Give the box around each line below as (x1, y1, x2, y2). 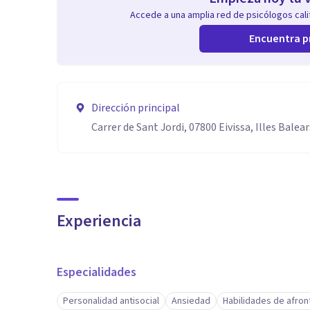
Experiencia (57, 209, 141, 233)
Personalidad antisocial (63, 294, 159, 308)
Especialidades (57, 264, 136, 281)
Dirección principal (91, 100, 180, 116)
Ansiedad (172, 294, 210, 308)
